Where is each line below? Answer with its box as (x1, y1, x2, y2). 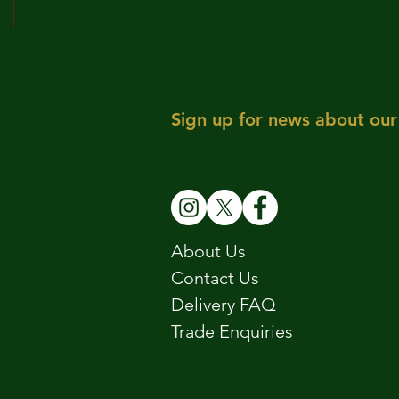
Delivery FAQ (171, 294, 276, 316)
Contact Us (171, 267, 259, 289)
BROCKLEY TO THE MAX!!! (36, 5, 236, 22)
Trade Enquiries (171, 321, 293, 343)
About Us (171, 240, 246, 263)
